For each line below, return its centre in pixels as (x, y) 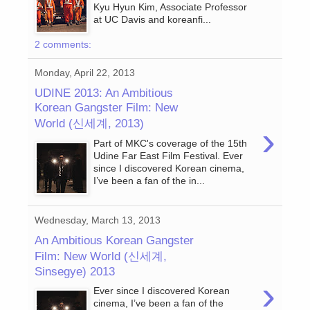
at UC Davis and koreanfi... (153, 20)
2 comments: (63, 45)
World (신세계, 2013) (89, 123)
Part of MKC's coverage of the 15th (171, 144)
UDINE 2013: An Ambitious (104, 92)
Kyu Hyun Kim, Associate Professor (171, 7)
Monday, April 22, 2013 (85, 73)
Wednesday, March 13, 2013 (98, 220)
